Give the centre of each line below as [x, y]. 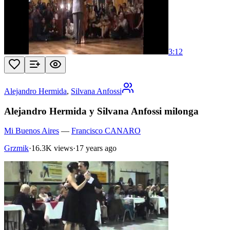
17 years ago [96, 148]
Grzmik [16, 148]
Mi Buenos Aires [32, 131]
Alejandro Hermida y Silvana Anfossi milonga [101, 111]
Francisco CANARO [106, 131]
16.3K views [52, 148]
